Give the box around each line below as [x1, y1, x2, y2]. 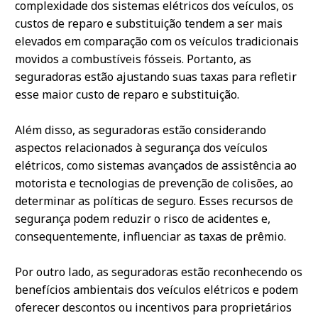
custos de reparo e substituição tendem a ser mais [15, 16, 283, 32]
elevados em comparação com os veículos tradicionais [15, 33, 299, 50]
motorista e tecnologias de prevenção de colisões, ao [15, 175, 293, 192]
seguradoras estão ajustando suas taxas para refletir [15, 69, 297, 85]
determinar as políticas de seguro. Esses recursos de [15, 193, 293, 209]
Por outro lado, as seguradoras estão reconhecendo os [15, 264, 302, 280]
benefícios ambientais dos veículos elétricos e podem [15, 282, 298, 298]
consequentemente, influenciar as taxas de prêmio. [15, 229, 286, 245]
